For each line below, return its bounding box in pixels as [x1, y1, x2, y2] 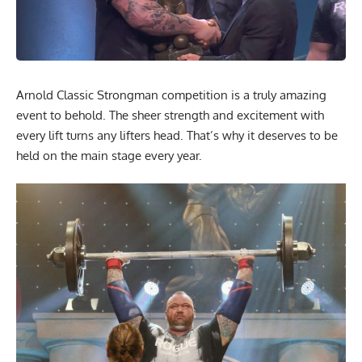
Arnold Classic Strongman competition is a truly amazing [16, 86, 326, 103]
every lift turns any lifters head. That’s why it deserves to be [16, 127, 338, 143]
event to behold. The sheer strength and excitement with [16, 107, 324, 123]
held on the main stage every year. [16, 147, 202, 163]
